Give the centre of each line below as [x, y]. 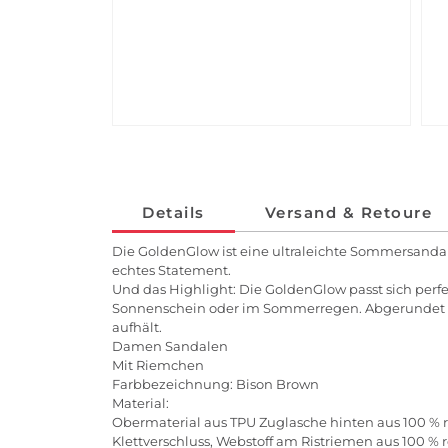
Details [173, 213]
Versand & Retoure [348, 213]
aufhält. [137, 327]
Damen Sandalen [170, 346]
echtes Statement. [171, 270]
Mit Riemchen [158, 365]
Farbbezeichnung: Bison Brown [215, 384]
